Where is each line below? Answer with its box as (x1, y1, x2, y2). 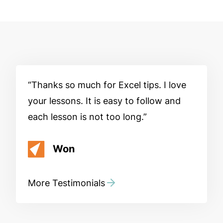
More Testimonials (28, 177, 105, 188)
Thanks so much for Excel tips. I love (31, 79, 186, 90)
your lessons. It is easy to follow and (28, 95, 181, 106)
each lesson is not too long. (28, 111, 143, 122)
